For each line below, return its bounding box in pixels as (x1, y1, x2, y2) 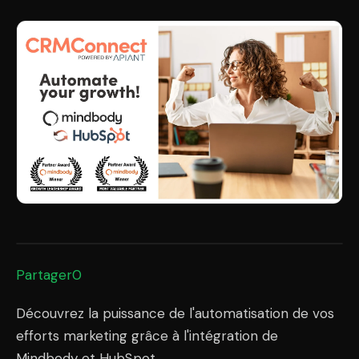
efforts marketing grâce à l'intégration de (16, 327, 278, 345)
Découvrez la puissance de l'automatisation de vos (16, 305, 334, 323)
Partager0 (16, 266, 82, 284)
